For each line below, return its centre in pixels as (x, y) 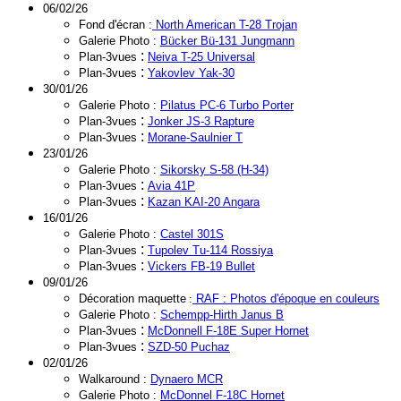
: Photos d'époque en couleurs (299, 299)
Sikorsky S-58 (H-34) (214, 170)
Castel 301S (192, 234)
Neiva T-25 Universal (201, 57)
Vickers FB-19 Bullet (201, 266)
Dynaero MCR (187, 379)
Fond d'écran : (115, 25)
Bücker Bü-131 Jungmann (227, 41)
